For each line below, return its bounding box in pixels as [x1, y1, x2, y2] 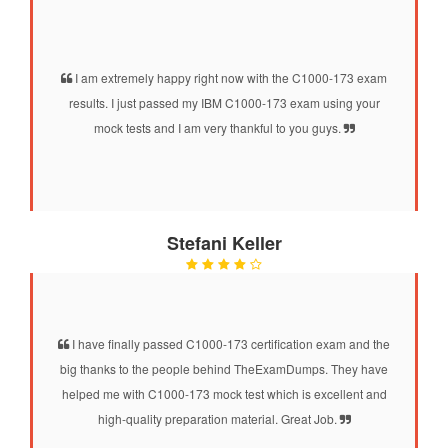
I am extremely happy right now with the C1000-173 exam [72, 68, 387, 86]
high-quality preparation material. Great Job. [97, 409, 340, 427]
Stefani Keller [166, 229, 282, 256]
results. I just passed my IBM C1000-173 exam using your [68, 93, 380, 111]
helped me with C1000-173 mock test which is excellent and [61, 384, 387, 402]
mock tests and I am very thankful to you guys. [93, 118, 344, 136]
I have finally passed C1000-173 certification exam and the [69, 334, 390, 352]
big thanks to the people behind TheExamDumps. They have [60, 359, 388, 377]
